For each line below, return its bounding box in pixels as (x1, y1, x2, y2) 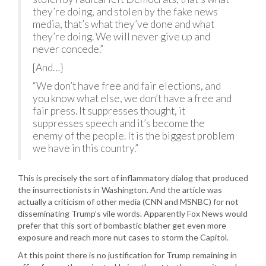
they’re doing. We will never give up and (33, 30, 210, 43)
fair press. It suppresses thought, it (33, 104, 185, 117)
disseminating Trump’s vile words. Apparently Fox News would (18, 208, 248, 218)
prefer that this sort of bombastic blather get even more (18, 220, 226, 230)
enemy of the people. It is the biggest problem (33, 129, 235, 142)
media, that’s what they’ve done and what (33, 18, 214, 30)
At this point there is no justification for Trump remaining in (18, 250, 237, 260)
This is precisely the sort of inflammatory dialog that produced (18, 173, 248, 183)
